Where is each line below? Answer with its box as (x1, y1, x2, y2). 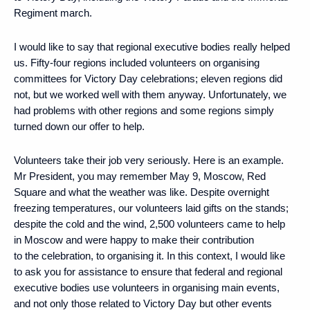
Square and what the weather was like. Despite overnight (14, 185, 269, 198)
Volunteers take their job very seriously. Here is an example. (14, 154, 284, 166)
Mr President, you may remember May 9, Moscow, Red (14, 170, 266, 182)
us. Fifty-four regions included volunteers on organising (14, 56, 259, 69)
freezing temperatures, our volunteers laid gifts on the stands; (14, 201, 289, 214)
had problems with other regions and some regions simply (14, 104, 274, 116)
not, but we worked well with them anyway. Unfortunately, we (14, 88, 286, 100)
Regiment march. (14, 6, 92, 19)
